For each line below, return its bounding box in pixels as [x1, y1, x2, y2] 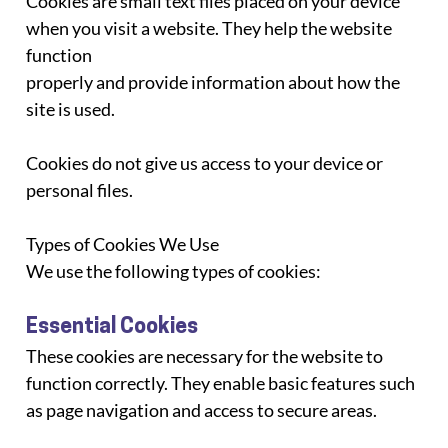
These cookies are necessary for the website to [26, 344, 387, 367]
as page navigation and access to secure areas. [26, 398, 378, 421]
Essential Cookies [26, 316, 199, 338]
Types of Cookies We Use [26, 232, 220, 255]
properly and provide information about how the [26, 70, 404, 93]
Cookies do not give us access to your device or [26, 151, 387, 174]
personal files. [26, 178, 134, 201]
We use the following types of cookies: [26, 259, 322, 282]
